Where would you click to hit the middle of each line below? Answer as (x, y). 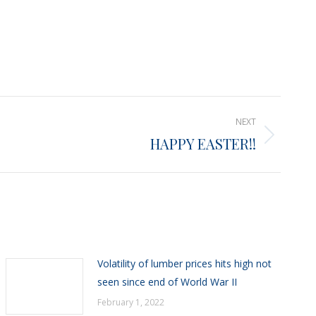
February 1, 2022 (131, 302)
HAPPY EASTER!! (203, 144)
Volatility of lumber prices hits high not (185, 263)
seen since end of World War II (168, 282)
